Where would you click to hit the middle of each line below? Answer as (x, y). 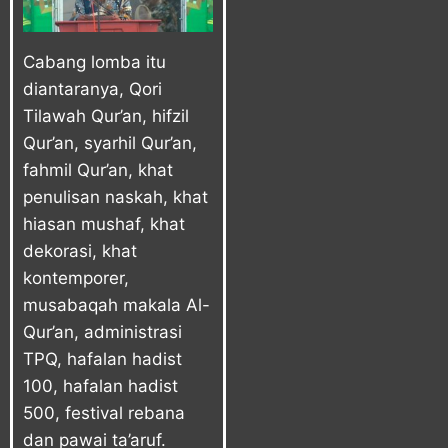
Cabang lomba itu (94, 61)
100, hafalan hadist (100, 385)
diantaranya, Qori (92, 88)
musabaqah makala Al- (116, 304)
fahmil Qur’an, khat (98, 169)
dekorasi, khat (80, 250)
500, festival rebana (104, 412)
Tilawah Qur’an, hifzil (106, 115)
